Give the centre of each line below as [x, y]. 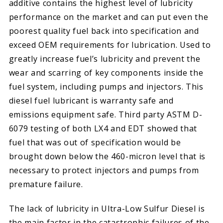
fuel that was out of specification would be [95, 142]
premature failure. [46, 184]
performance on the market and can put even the [109, 17]
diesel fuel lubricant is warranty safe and [91, 100]
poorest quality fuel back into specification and [104, 31]
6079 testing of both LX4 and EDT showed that [103, 128]
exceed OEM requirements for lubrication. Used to [110, 45]
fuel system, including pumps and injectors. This [106, 86]
